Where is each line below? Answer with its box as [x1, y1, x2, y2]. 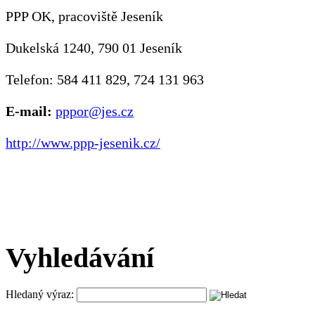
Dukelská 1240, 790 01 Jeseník [6, 40, 182, 56]
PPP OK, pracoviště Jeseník [6, 8, 163, 24]
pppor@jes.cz [56, 103, 134, 119]
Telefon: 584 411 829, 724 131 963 [6, 72, 204, 87]
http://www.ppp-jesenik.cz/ [6, 135, 160, 150]
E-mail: [6, 103, 52, 119]
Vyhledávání [6, 242, 154, 274]
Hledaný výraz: [6, 288, 74, 301]
